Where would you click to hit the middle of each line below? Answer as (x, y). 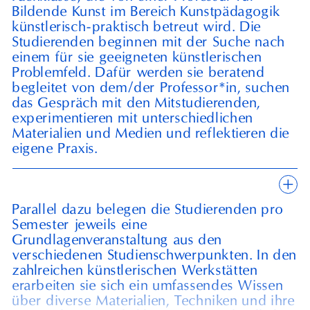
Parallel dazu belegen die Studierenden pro (148, 209)
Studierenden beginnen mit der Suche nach (148, 42)
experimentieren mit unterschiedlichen (133, 118)
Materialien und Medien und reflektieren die (151, 133)
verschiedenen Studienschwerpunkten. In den (154, 255)
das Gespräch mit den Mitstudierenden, (136, 103)
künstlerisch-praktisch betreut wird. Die (137, 27)
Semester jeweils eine (80, 225)
